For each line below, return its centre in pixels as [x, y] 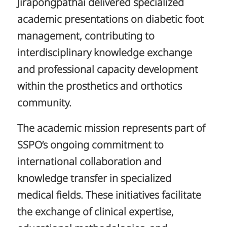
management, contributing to [86, 37]
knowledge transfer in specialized [94, 179]
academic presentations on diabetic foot [110, 20]
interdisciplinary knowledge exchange [104, 53]
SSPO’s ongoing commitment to [90, 146]
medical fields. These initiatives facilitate [109, 196]
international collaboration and [89, 162]
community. [44, 104]
